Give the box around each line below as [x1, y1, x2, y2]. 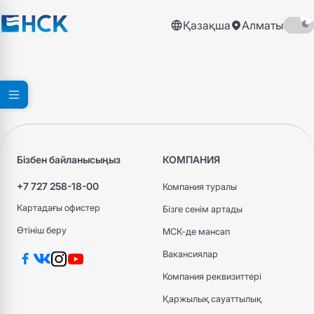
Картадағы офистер [17, 203, 100, 213]
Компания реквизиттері [163, 271, 261, 282]
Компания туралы [163, 182, 237, 192]
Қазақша [183, 18, 231, 32]
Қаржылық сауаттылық [163, 294, 261, 304]
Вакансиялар [163, 249, 218, 259]
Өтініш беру [17, 225, 67, 235]
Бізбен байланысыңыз [17, 153, 121, 165]
